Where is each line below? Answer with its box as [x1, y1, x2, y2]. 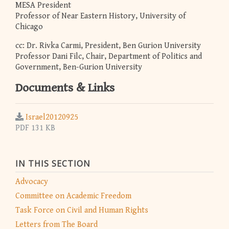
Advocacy [15, 177, 48, 187]
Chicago [15, 22, 43, 32]
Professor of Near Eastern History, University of [15, 11, 186, 21]
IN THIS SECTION [15, 157, 90, 169]
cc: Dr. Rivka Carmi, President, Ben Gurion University [15, 41, 203, 51]
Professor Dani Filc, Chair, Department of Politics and [15, 52, 202, 62]
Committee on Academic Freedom [15, 191, 131, 201]
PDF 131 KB [15, 123, 55, 133]
